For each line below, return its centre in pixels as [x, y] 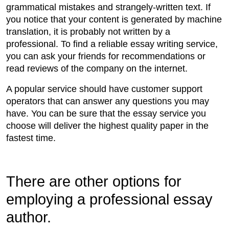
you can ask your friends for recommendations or [106, 56]
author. [29, 217]
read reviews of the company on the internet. [97, 69]
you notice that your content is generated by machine [114, 20]
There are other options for [94, 182]
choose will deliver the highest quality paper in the [107, 126]
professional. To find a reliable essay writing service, [112, 44]
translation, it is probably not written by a [88, 32]
